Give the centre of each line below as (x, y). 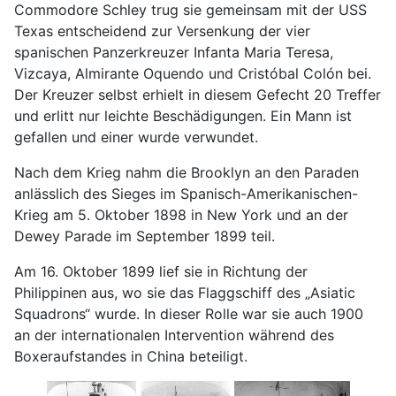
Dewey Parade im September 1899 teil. (145, 236)
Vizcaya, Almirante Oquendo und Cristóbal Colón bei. (193, 73)
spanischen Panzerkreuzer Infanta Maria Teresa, (174, 52)
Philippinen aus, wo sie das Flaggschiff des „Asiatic (185, 292)
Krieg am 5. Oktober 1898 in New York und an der (181, 214)
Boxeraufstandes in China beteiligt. (131, 356)
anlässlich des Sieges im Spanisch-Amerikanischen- (186, 193)
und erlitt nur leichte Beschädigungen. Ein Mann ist (183, 115)
